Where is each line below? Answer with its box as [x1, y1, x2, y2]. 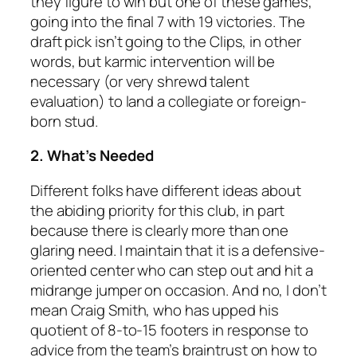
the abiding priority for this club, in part [30, 199, 284, 221]
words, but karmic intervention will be [30, 50, 276, 72]
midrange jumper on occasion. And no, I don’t [30, 279, 327, 300]
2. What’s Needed [30, 145, 154, 167]
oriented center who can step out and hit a [30, 259, 313, 280]
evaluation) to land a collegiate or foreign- [30, 90, 307, 112]
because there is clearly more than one [30, 219, 289, 241]
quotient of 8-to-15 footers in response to [30, 319, 308, 340]
